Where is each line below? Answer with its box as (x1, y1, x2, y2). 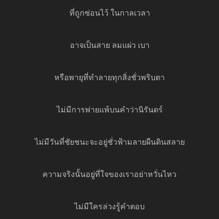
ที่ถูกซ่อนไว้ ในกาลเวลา (69, 9, 150, 19)
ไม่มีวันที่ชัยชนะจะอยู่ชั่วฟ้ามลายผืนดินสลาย (34, 138, 185, 148)
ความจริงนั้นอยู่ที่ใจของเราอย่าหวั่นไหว (43, 171, 176, 180)
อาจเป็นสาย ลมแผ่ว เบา (69, 42, 150, 51)
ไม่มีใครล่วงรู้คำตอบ (74, 203, 145, 212)
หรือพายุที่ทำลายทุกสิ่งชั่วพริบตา (54, 74, 165, 83)
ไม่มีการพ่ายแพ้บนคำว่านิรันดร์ (56, 106, 163, 115)
